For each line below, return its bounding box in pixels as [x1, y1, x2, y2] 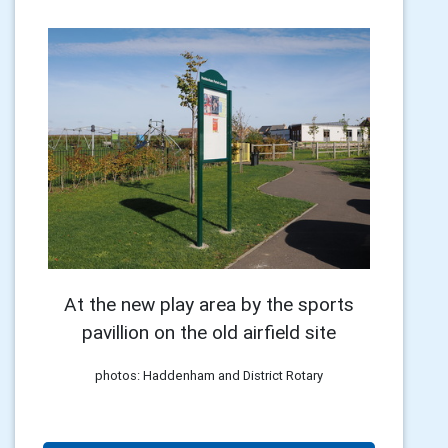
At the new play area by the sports [64, 292, 354, 317]
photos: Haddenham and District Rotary [95, 367, 323, 385]
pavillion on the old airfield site [82, 320, 336, 345]
